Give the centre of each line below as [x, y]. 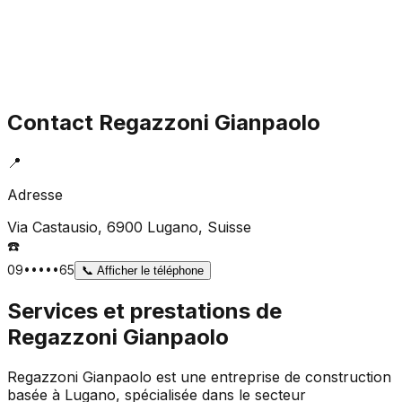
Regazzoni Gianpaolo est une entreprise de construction [199, 376]
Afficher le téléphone [149, 270]
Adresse [35, 194]
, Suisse [225, 227]
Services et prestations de [144, 310]
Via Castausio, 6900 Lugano [103, 227]
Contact [53, 122]
